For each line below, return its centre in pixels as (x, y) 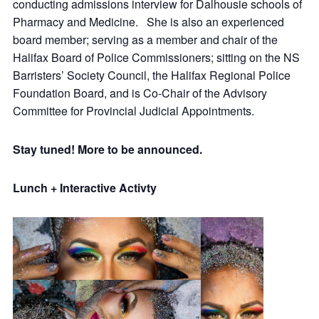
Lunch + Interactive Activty (85, 187)
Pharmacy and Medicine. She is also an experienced (148, 22)
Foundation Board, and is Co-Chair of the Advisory (140, 93)
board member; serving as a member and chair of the (145, 40)
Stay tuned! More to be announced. (108, 150)
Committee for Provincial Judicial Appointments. (134, 111)
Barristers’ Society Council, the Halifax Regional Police (152, 75)
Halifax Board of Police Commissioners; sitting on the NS (156, 58)
